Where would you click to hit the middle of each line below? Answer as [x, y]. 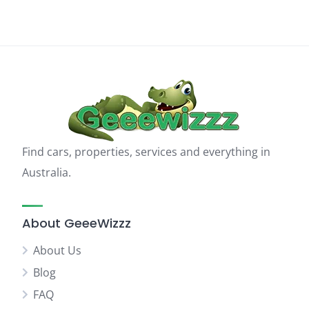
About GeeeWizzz [77, 223]
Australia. [47, 172]
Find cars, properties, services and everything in [146, 152]
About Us [57, 250]
